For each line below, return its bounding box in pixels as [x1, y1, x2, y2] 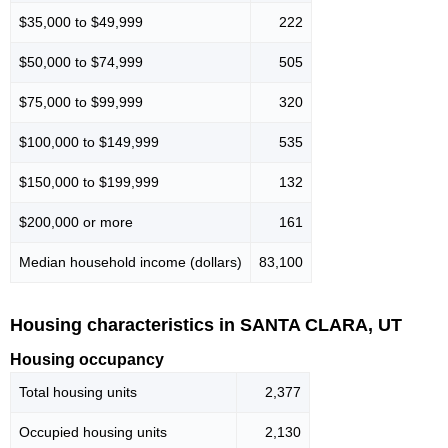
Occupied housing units [19, 424, 167, 441]
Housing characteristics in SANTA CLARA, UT [10, 314, 402, 335]
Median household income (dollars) [19, 253, 242, 270]
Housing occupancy [10, 351, 164, 369]
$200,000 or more [19, 213, 133, 230]
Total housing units [19, 384, 137, 401]
